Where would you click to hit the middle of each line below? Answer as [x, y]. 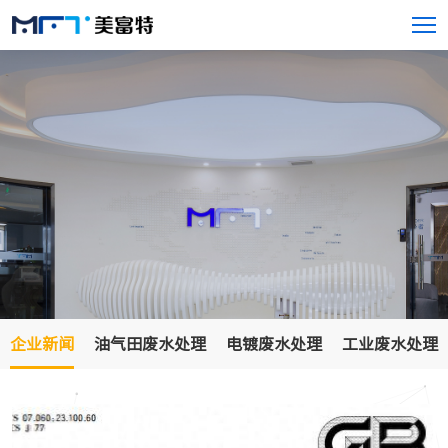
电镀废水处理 [274, 343]
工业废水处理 [390, 343]
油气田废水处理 [150, 343]
